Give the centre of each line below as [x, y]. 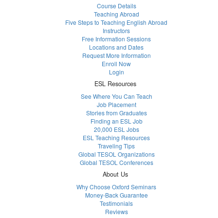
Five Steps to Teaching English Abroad [116, 22]
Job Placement [116, 105]
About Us [115, 174]
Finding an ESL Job [116, 121]
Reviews [116, 212]
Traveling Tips [116, 146]
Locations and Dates [116, 47]
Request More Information [116, 55]
